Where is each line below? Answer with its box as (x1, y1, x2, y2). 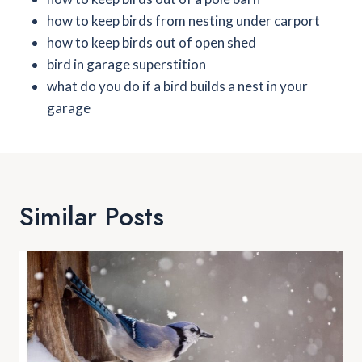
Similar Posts (19, 197, 164, 235)
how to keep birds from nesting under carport (47, 11, 320, 29)
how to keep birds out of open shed (47, 33, 256, 51)
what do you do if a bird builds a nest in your (47, 77, 308, 95)
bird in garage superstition (47, 55, 206, 73)
